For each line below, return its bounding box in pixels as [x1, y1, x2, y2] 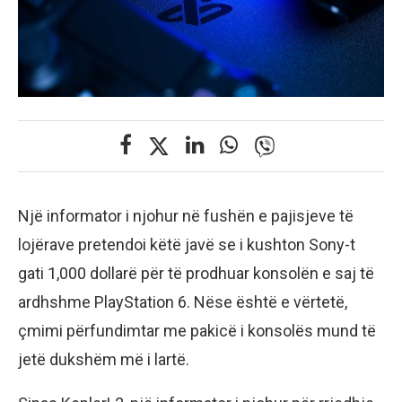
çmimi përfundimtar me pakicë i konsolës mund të [18, 320, 376, 340]
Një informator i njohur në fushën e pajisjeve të [18, 205, 354, 225]
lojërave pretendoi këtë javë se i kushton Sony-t [18, 234, 355, 254]
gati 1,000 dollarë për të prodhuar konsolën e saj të [18, 263, 374, 283]
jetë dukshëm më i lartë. [18, 349, 189, 369]
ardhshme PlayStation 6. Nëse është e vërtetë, [18, 292, 347, 311]
